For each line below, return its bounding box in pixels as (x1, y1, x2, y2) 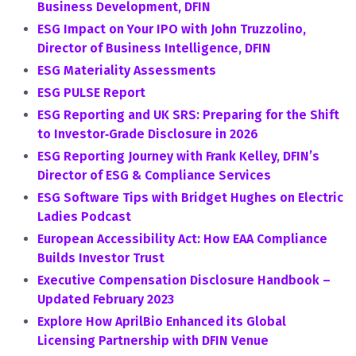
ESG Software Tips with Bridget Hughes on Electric (37, 190, 343, 205)
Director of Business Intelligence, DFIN (37, 41, 271, 56)
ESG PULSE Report (37, 85, 145, 100)
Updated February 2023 (37, 292, 174, 307)
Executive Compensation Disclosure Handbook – (37, 273, 331, 288)
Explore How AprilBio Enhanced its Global (37, 314, 286, 329)
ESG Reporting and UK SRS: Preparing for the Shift (37, 107, 339, 122)
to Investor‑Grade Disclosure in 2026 (37, 126, 258, 141)
